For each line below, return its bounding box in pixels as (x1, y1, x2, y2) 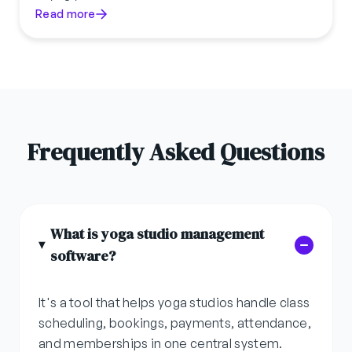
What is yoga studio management (50, 224, 265, 244)
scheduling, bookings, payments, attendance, (38, 315, 311, 332)
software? (50, 246, 116, 266)
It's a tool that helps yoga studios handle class (38, 295, 310, 311)
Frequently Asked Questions (27, 136, 324, 169)
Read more (35, 7, 96, 21)
